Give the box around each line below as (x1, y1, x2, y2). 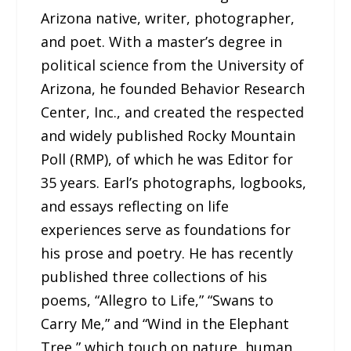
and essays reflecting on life (41, 196, 230, 215)
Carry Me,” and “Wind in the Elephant (41, 313, 290, 333)
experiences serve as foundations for (41, 219, 291, 239)
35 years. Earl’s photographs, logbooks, (41, 172, 307, 192)
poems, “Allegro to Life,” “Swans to (41, 290, 274, 309)
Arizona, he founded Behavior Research (41, 78, 306, 98)
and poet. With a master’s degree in (41, 31, 283, 51)
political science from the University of (41, 55, 305, 74)
